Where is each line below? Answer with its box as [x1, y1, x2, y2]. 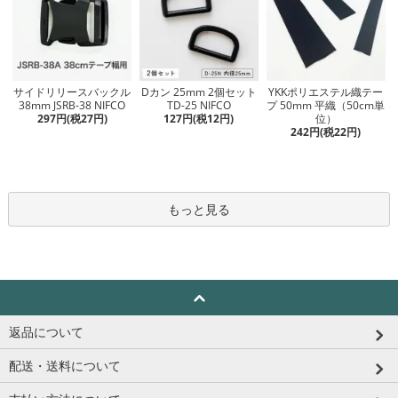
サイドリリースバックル [13, 84, 131, 100]
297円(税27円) [36, 111, 107, 127]
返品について [9, 323, 84, 341]
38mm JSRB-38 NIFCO [19, 98, 126, 114]
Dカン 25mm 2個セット [140, 84, 257, 99]
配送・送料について [9, 357, 121, 375]
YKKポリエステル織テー [268, 84, 384, 100]
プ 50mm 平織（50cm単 [267, 98, 386, 114]
